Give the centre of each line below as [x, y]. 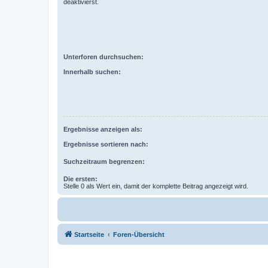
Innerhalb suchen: [92, 71]
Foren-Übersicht [139, 234]
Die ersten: [80, 179]
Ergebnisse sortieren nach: [106, 144]
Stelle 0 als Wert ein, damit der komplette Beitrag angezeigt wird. [156, 186]
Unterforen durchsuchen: [103, 57]
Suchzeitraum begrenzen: [104, 161]
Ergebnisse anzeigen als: [103, 130]
